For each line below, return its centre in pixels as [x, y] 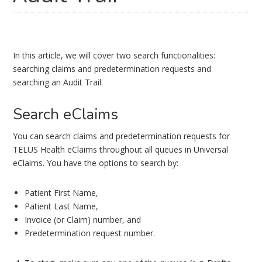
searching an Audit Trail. [58, 82]
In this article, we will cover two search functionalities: [114, 55]
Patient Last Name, [62, 206]
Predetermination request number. [90, 233]
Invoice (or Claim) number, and [83, 220]
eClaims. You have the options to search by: [96, 163]
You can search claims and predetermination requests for [122, 136]
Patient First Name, [62, 193]
